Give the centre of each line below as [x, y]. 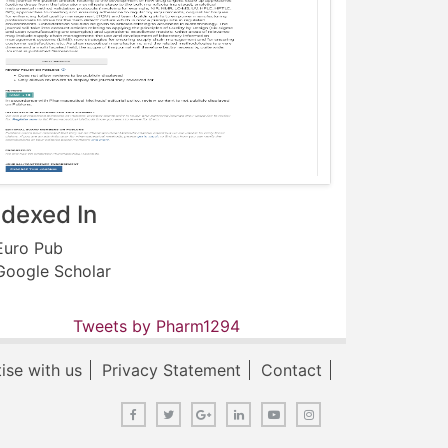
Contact [291, 370]
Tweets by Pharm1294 [156, 326]
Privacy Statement [171, 370]
